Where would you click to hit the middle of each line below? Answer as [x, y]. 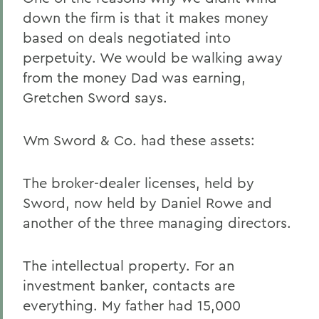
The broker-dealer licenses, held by [138, 183]
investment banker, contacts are [129, 285]
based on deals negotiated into [127, 37]
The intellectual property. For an [129, 265]
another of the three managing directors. [157, 223]
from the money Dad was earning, [134, 77]
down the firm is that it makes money [146, 17]
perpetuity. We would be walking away [153, 57]
